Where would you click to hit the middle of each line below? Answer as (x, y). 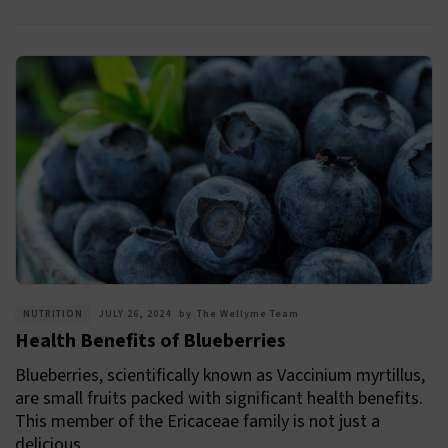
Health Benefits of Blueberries (150, 341)
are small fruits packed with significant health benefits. (219, 399)
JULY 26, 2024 (135, 314)
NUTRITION (53, 314)
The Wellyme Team (248, 314)
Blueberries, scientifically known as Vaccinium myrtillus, (220, 376)
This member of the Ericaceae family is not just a (197, 422)
